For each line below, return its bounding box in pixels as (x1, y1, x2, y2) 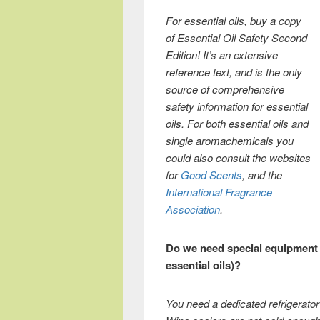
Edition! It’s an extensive (166, 47, 278, 62)
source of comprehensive (166, 81, 284, 96)
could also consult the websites (166, 150, 311, 165)
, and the (242, 167, 282, 182)
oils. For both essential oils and (166, 116, 309, 131)
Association (166, 201, 220, 216)
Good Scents (181, 167, 242, 182)
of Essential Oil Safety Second (166, 30, 307, 45)
